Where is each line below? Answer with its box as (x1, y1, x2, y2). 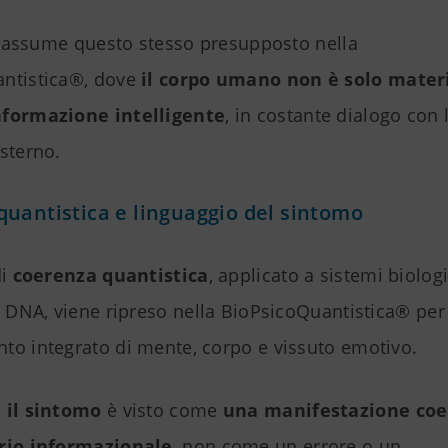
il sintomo (6, 398, 102, 423)
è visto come (101, 398, 223, 423)
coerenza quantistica (12, 263, 209, 288)
